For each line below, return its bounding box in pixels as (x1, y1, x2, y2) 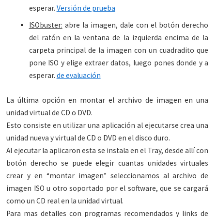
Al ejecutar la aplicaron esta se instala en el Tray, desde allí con (6, 146, 209, 155)
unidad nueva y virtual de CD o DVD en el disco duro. (6, 133, 170, 143)
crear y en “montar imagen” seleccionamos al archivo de (6, 171, 209, 181)
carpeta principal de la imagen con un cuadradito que (29, 46, 209, 55)
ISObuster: (29, 20, 62, 30)
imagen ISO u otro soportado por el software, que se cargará (6, 184, 209, 193)
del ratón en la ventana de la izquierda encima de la (29, 33, 209, 43)
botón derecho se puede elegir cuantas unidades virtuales (6, 158, 209, 168)
